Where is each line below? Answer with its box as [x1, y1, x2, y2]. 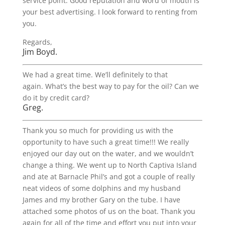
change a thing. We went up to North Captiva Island [22, 160, 197, 170]
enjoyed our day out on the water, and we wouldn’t [22, 149, 194, 158]
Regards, [22, 37, 52, 47]
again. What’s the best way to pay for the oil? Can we [22, 81, 199, 91]
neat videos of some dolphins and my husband [22, 183, 181, 193]
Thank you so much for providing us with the [22, 126, 173, 135]
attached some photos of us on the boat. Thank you [22, 206, 195, 216]
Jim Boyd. [22, 46, 57, 57]
